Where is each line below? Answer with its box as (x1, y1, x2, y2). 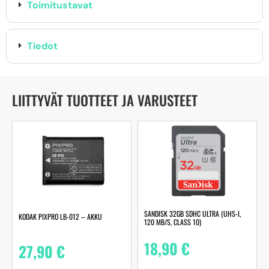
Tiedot (27, 39, 58, 52)
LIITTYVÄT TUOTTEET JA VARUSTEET (12, 89, 198, 110)
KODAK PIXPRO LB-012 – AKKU (19, 211, 102, 222)
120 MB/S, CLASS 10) (144, 217, 201, 228)
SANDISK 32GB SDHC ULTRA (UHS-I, (144, 208, 241, 219)
